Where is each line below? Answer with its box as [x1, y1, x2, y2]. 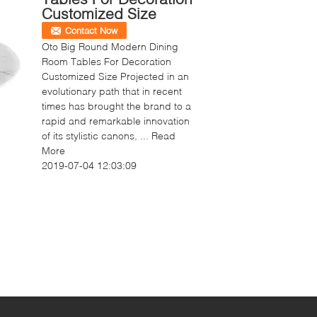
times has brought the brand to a [42, 100, 191, 112]
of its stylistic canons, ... [42, 129, 151, 142]
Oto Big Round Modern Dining [42, 40, 178, 52]
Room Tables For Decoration [42, 55, 171, 67]
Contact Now [65, 25, 117, 36]
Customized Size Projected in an [42, 70, 189, 82]
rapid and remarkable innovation [42, 115, 190, 127]
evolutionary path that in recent [42, 85, 182, 97]
